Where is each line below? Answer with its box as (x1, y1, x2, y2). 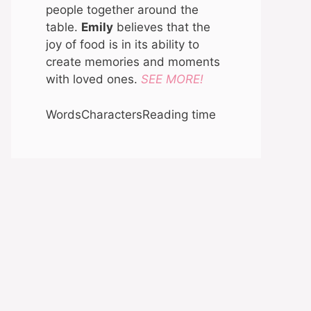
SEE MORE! (141, 72, 203, 87)
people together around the (46, 3, 199, 17)
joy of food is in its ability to (46, 37, 199, 52)
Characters (81, 107, 142, 121)
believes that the (113, 20, 210, 35)
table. (46, 20, 81, 35)
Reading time (142, 107, 216, 121)
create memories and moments (46, 55, 220, 69)
